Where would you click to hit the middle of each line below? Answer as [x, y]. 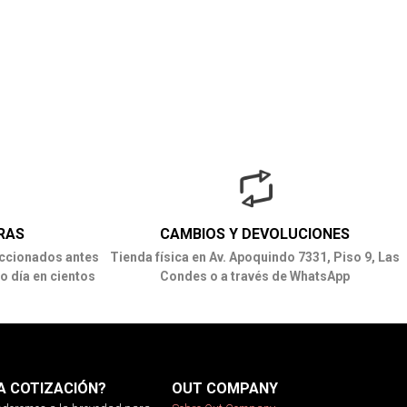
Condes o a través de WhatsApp [254, 276]
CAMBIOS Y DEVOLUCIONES [254, 233]
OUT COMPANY [225, 388]
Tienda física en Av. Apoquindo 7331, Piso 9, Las [254, 257]
